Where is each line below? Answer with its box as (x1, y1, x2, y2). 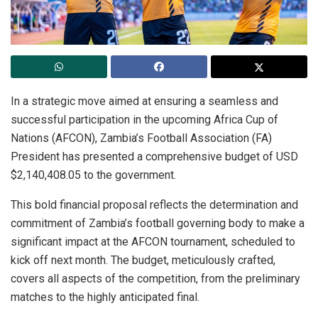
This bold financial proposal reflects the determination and (11, 197, 298, 212)
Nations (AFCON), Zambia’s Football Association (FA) (11, 131, 272, 145)
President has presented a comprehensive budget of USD (11, 149, 298, 163)
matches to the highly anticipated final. (11, 290, 199, 304)
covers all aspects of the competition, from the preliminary (11, 271, 300, 285)
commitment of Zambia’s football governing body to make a (11, 216, 305, 230)
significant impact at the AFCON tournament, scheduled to (11, 234, 295, 248)
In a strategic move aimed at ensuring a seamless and (11, 94, 278, 108)
